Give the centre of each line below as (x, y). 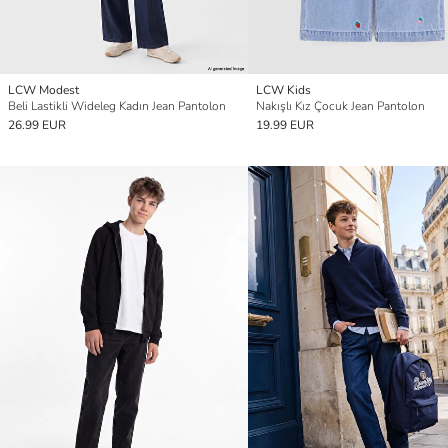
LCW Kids (283, 89)
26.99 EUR (37, 124)
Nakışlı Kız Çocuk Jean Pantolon (340, 105)
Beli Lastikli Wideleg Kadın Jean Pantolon (117, 105)
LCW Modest (43, 89)
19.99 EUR (285, 124)
